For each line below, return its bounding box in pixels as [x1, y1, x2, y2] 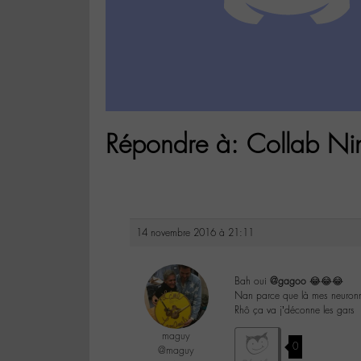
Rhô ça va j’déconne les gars [234, 304, 355, 317]
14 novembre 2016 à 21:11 [136, 226, 254, 240]
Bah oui [234, 275, 270, 288]
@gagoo [270, 275, 306, 288]
